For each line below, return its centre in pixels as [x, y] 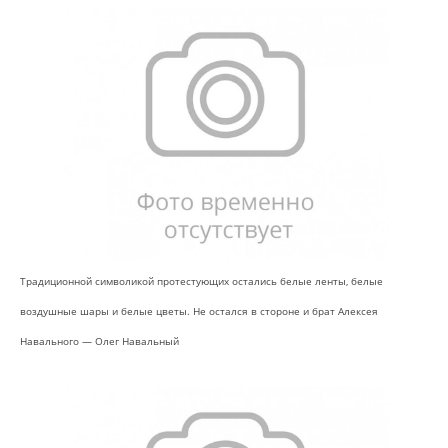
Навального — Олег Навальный [99, 341]
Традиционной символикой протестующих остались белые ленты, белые [201, 281]
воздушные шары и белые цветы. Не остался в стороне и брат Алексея [199, 311]
